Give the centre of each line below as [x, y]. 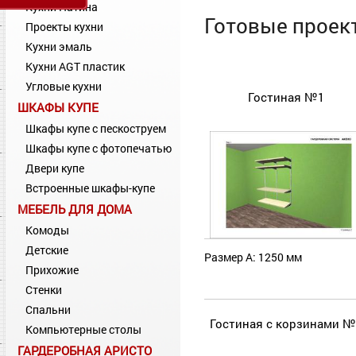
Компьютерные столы [83, 329]
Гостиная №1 [286, 97]
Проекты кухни [64, 27]
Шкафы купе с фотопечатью [99, 148]
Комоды [47, 230]
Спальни [48, 310]
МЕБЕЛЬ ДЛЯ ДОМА [75, 209]
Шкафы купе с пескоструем [96, 128]
